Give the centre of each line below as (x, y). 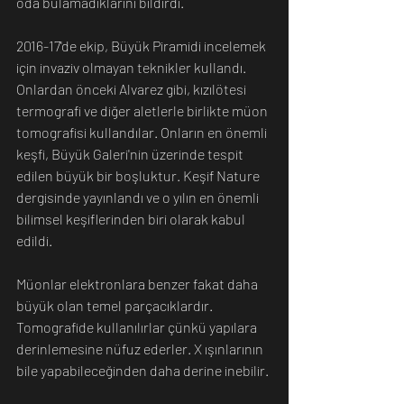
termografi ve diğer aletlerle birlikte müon (143, 110)
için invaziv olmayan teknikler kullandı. (133, 67)
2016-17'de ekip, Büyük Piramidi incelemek (142, 45)
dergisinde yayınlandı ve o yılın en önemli (139, 197)
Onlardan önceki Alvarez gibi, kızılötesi (133, 88)
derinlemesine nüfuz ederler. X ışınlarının (141, 348)
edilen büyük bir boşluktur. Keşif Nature (139, 175)
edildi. (34, 240)
